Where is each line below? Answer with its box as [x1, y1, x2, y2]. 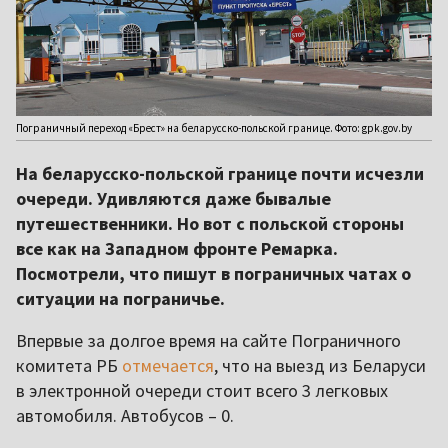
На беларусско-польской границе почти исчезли [16, 162, 424, 186]
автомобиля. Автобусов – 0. [16, 404, 234, 428]
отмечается [122, 354, 214, 378]
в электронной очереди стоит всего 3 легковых [16, 379, 388, 403]
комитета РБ [16, 354, 122, 378]
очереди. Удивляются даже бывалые [16, 187, 331, 211]
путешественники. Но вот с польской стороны [16, 212, 404, 236]
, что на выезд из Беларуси [214, 354, 426, 378]
